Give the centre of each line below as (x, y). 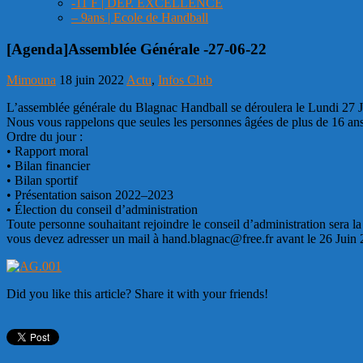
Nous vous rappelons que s (75, 122)
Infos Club (185, 80)
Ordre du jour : (45, 137)
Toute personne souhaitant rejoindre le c (108, 224)
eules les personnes (193, 122)
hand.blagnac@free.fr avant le (239, 239)
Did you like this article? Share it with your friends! (137, 294)
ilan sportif (51, 181)
